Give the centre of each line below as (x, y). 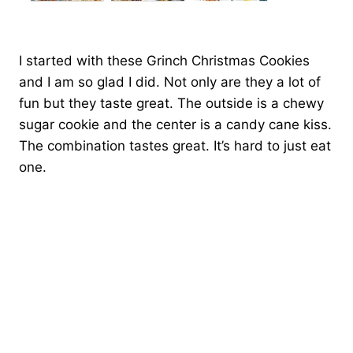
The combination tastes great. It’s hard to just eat (175, 145)
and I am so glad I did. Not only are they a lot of (170, 82)
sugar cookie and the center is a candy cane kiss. (175, 124)
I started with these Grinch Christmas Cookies (164, 60)
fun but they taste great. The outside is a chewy (171, 103)
